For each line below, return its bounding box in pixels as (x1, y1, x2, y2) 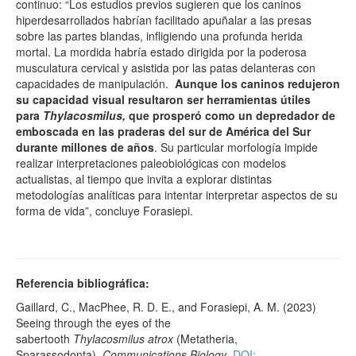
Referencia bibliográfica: (16, 274, 149, 291)
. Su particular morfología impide (154, 138, 318, 155)
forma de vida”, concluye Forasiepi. (16, 202, 193, 219)
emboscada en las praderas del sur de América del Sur (16, 122, 311, 139)
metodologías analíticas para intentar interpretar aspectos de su (16, 186, 338, 203)
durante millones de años (16, 138, 154, 155)
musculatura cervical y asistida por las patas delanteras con (16, 59, 315, 75)
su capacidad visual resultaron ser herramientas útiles (16, 91, 311, 107)
